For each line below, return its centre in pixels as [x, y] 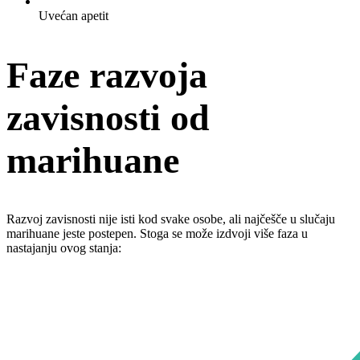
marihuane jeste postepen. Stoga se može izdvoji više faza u [157, 234]
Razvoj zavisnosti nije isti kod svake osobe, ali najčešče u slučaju [171, 219]
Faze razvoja [107, 76]
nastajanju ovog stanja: [64, 248]
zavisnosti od [108, 118]
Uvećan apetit [74, 15]
